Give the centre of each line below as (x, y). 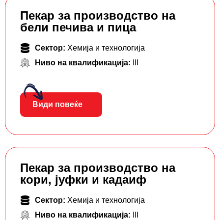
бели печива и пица (78, 27)
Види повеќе (57, 105)
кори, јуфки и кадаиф (83, 180)
